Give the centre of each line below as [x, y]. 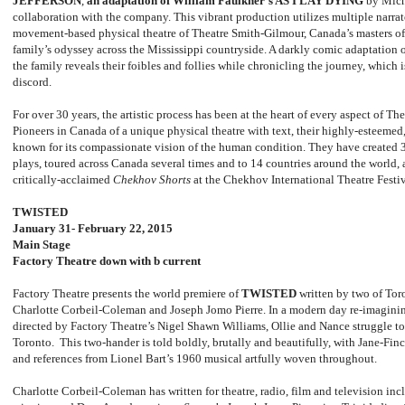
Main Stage [42, 245]
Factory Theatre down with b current [107, 261]
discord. [32, 82]
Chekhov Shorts [152, 180]
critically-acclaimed [63, 180]
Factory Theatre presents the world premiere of [127, 294]
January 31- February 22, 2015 [93, 229]
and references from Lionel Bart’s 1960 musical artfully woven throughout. [195, 359]
